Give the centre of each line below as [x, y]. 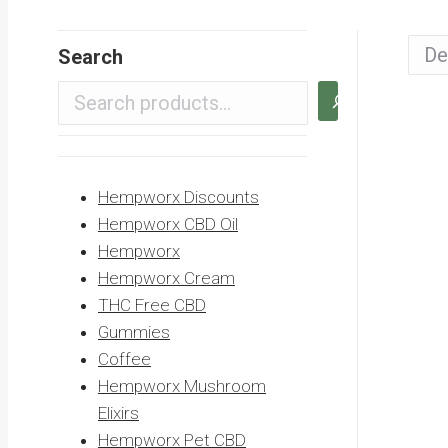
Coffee [124, 358]
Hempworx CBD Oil [168, 223]
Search [90, 56]
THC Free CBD [152, 304]
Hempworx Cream [166, 277]
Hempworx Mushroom [182, 385]
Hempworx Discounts [178, 196]
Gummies [134, 331]
